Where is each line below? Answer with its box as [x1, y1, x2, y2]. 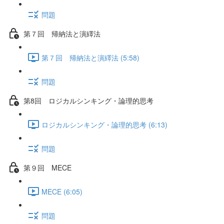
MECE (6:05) [41, 186, 82, 196]
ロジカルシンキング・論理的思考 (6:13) [41, 119, 167, 129]
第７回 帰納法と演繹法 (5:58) [41, 52, 139, 62]
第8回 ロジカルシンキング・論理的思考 [23, 95, 153, 105]
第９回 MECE [23, 162, 71, 172]
